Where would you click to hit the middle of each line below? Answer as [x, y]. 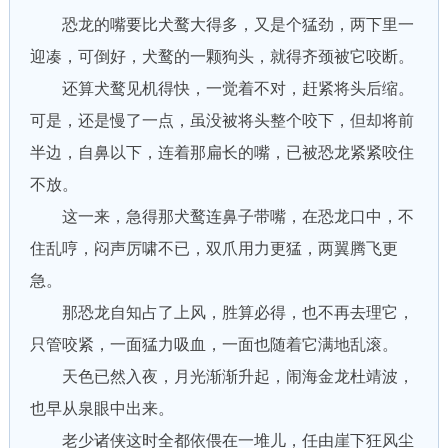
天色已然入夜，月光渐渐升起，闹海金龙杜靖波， [221, 376]
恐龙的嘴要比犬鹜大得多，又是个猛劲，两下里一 [221, 24]
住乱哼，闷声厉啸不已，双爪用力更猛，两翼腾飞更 [213, 248]
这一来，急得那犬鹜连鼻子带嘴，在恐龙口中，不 [221, 216]
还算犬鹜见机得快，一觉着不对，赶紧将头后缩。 [221, 88]
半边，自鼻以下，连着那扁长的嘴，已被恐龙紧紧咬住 [221, 152]
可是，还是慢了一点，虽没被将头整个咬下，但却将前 [221, 120]
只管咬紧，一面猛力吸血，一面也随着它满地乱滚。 [213, 344]
